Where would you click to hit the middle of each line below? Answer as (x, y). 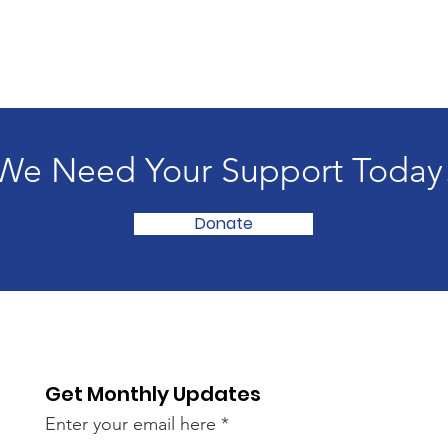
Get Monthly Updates (153, 394)
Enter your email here (131, 424)
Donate (223, 223)
